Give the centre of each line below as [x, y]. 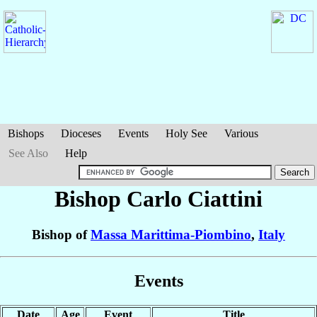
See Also [28, 153]
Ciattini [225, 199]
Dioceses [81, 133]
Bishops [26, 133]
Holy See [186, 133]
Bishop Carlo [121, 199]
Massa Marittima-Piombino [171, 235]
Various [241, 133]
